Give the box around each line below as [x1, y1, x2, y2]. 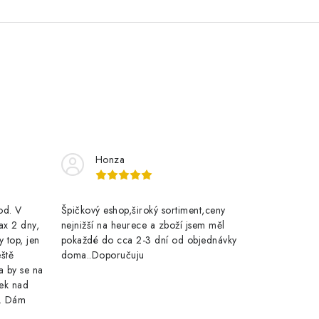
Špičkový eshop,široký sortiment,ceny [61, 202, 226, 217]
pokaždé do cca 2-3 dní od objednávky [61, 232, 237, 247]
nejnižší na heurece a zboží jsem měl [61, 217, 225, 232]
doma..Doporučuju [61, 247, 145, 262]
